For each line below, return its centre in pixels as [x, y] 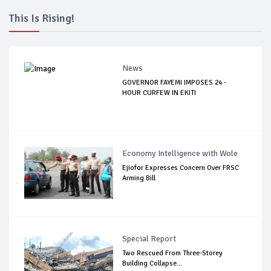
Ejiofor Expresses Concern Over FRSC [181, 168]
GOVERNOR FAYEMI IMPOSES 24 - [175, 83]
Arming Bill [139, 178]
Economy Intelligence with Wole [180, 154]
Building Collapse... [152, 264]
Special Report [149, 239]
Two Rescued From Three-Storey [173, 253]
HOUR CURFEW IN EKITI [159, 93]
